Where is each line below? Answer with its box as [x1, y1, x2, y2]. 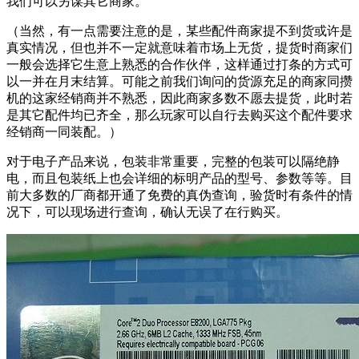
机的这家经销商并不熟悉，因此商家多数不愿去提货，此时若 [6, 93, 353, 107]
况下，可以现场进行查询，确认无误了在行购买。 [6, 207, 288, 221]
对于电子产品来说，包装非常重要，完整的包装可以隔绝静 [6, 156, 340, 171]
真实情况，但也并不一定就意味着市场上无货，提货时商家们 [6, 42, 353, 57]
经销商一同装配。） [6, 127, 122, 141]
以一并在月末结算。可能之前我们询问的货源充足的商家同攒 [6, 76, 353, 91]
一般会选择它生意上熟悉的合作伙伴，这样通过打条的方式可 [6, 59, 353, 74]
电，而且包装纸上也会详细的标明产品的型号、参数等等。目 [6, 173, 353, 188]
